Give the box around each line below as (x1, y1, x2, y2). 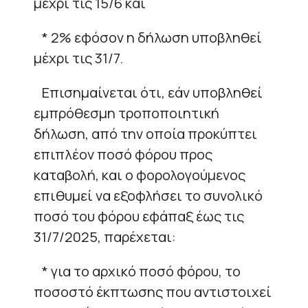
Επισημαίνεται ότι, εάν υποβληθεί (34, 82, 263, 102)
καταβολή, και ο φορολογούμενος (34, 165, 245, 184)
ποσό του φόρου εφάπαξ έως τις (34, 206, 244, 225)
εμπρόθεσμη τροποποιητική (34, 103, 219, 122)
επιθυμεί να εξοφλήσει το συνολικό (34, 186, 263, 205)
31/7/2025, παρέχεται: (34, 227, 176, 246)
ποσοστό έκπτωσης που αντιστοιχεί (34, 282, 272, 301)
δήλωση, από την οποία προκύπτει (34, 124, 257, 143)
